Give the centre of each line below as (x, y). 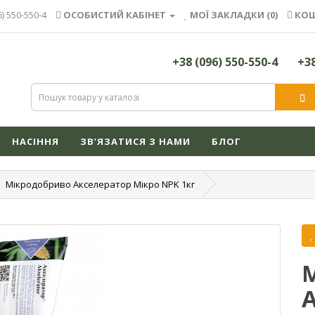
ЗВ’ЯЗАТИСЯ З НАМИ (135, 141)
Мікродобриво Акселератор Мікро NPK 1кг (100, 184)
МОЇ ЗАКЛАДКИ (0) (234, 15)
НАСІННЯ (36, 141)
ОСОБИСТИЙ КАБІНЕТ (115, 15)
